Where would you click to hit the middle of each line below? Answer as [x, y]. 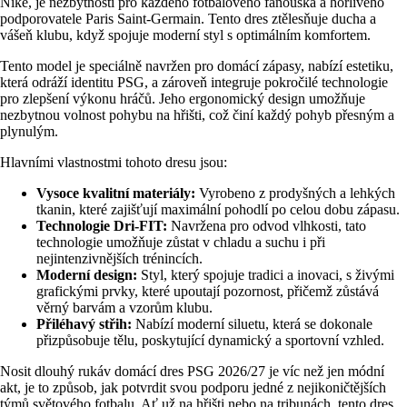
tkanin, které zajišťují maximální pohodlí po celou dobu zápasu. [218, 210]
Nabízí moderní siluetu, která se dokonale [252, 324]
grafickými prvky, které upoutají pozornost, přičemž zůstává [208, 292]
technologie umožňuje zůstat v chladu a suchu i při [181, 243]
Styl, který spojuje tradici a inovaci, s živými [266, 275]
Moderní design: [87, 275]
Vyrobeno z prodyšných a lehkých [295, 194]
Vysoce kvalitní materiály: [116, 194]
